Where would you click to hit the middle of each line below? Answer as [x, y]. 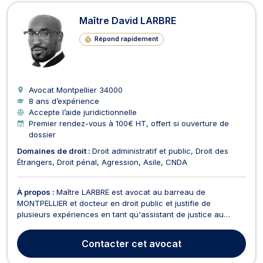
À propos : [37, 192]
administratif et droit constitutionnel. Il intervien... [105, 247]
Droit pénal [77, 162]
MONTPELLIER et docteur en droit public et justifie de [114, 203]
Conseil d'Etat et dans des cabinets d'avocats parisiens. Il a [127, 225]
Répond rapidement [126, 39]
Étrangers [35, 162]
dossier [42, 134]
